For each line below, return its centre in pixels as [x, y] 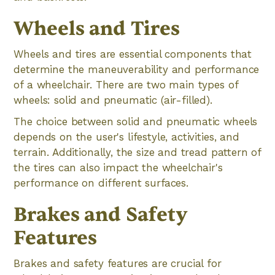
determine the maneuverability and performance [137, 69]
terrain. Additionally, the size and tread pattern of [137, 152]
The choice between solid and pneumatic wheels [136, 122]
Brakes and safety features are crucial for [118, 263]
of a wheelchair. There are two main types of [126, 85]
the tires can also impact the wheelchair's [118, 168]
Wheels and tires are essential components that [133, 54]
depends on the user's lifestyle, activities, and [126, 137]
